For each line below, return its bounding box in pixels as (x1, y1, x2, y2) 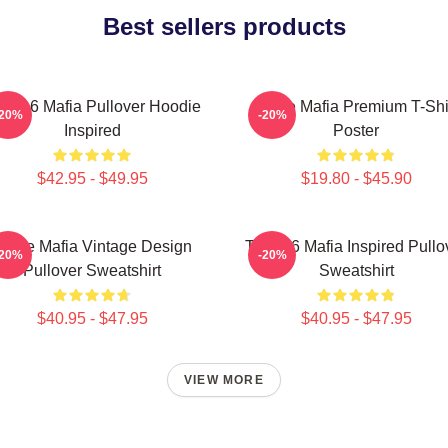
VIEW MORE (184, 373, 264, 387)
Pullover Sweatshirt (23, 262, 161, 279)
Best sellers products (102, 13, 346, 40)
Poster (333, 122, 379, 139)
